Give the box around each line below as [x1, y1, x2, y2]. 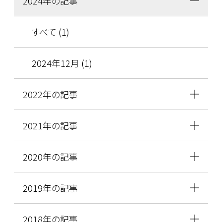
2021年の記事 [22, 118, 78, 132]
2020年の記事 [22, 150, 78, 163]
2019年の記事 [22, 181, 78, 194]
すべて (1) [31, 25, 69, 39]
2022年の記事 [22, 87, 78, 101]
